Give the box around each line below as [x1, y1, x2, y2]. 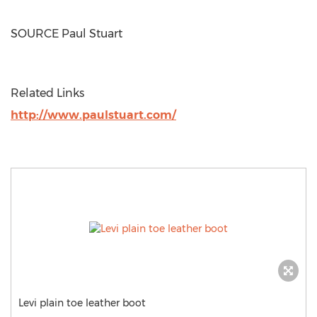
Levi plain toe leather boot [18, 296, 146, 309]
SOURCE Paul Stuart [11, 27, 122, 40]
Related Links [11, 86, 84, 100]
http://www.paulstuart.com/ [11, 108, 176, 122]
